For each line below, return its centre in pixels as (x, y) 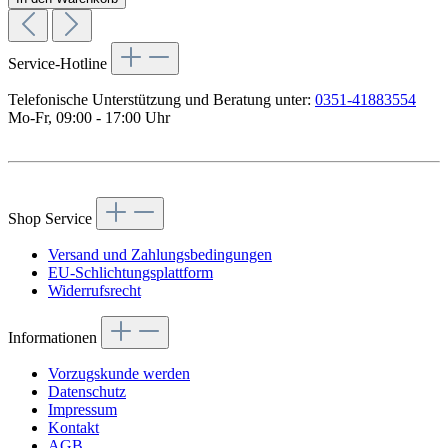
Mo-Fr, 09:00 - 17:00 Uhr (89, 117)
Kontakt (73, 427)
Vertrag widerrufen (67, 187)
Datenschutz (87, 391)
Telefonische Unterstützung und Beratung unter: (161, 99)
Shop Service (52, 218)
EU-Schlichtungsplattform (130, 272)
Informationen (54, 337)
